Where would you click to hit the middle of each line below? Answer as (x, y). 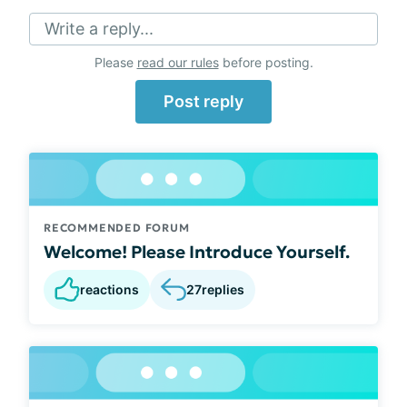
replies (223, 290)
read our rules (178, 62)
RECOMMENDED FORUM (117, 227)
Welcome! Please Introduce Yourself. (197, 251)
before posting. (266, 62)
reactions (109, 289)
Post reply (203, 101)
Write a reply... (99, 29)
